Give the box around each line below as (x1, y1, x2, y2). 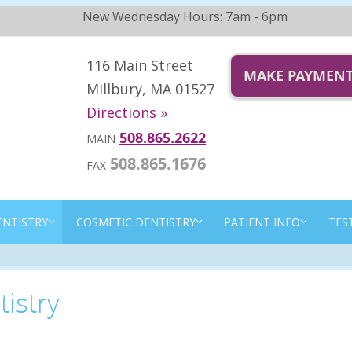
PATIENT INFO (224, 214, 300, 229)
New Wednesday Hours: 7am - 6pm (82, 8, 288, 25)
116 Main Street (86, 56, 193, 75)
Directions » (86, 103, 167, 122)
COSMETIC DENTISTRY (76, 214, 196, 229)
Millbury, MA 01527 (86, 79, 214, 98)
